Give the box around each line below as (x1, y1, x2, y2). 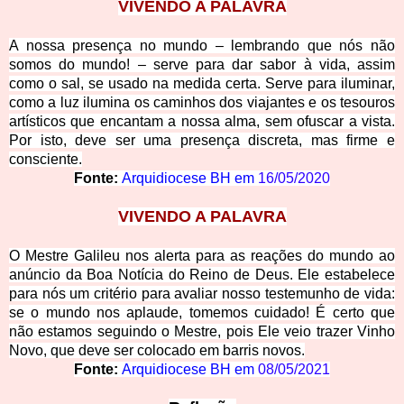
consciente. (9, 151, 82, 168)
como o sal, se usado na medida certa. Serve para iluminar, (9, 76, 395, 92)
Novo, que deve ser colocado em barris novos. (9, 343, 305, 359)
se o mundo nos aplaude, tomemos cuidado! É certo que (9, 305, 395, 321)
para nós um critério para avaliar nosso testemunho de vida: (9, 286, 395, 302)
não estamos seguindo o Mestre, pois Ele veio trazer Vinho (9, 324, 395, 340)
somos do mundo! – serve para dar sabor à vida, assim (9, 57, 395, 73)
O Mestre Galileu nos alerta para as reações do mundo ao (9, 248, 395, 264)
